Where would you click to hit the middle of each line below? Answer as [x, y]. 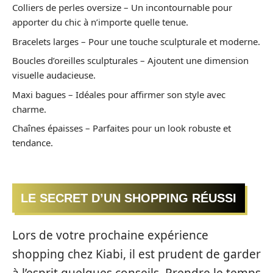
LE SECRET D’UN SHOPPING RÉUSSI [129, 198]
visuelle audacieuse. [54, 75]
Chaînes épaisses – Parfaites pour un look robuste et [122, 128]
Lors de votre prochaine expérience [110, 235]
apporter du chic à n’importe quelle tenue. [100, 22]
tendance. [33, 143]
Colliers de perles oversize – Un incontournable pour [122, 7]
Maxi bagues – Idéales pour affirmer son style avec [119, 94]
